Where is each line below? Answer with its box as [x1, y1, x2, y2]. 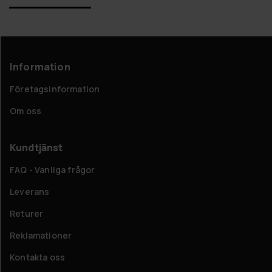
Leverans [10, 185, 50, 197]
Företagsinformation [10, 83, 100, 95]
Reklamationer [10, 229, 72, 241]
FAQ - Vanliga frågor [10, 163, 95, 175]
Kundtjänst [10, 140, 63, 154]
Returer [10, 207, 44, 219]
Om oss [10, 104, 42, 117]
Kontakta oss [10, 251, 66, 263]
